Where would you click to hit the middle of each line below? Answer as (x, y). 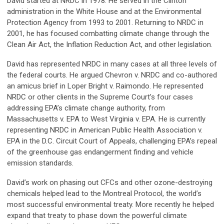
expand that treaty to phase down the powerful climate (97, 216)
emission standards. (40, 163)
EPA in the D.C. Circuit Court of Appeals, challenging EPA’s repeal (112, 141)
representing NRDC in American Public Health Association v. (105, 130)
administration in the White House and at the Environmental (104, 12)
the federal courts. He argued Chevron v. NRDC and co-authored (112, 75)
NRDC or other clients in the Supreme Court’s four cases (100, 97)
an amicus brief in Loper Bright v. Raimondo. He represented (105, 86)
